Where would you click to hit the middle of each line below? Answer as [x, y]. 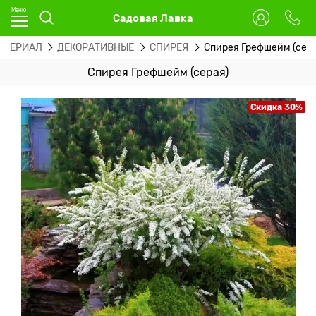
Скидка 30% [276, 107]
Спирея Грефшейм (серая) [158, 72]
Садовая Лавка [153, 18]
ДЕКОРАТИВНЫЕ [96, 48]
